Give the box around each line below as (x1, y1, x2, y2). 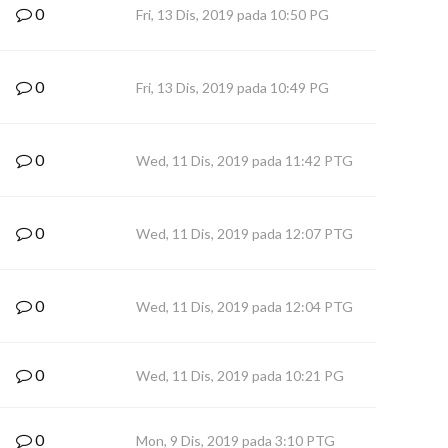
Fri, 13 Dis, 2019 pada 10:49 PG (136, 79, 329, 96)
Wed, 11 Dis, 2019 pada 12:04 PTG (136, 298, 353, 315)
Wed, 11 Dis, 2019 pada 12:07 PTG (136, 225, 353, 242)
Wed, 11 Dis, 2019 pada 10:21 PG (136, 367, 344, 384)
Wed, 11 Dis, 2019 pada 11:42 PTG (136, 152, 353, 169)
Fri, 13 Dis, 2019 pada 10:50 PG (136, 6, 329, 23)
